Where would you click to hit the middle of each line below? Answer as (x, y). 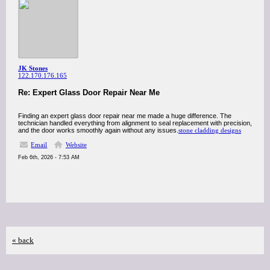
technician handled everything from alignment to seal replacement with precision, (135, 123)
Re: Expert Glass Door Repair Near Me (89, 93)
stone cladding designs (210, 130)
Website (76, 145)
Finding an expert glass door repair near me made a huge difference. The (125, 116)
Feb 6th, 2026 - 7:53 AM (49, 157)
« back (23, 240)
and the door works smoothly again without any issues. (98, 130)
